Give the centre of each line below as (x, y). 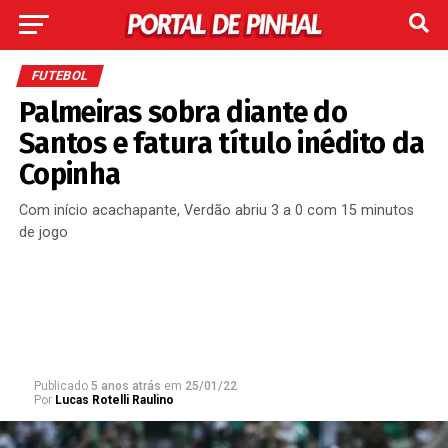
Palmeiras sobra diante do (183, 112)
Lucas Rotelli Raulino (114, 400)
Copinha (69, 174)
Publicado (60, 386)
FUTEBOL (59, 75)
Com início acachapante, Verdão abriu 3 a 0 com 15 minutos (216, 210)
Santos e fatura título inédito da (221, 143)
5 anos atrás (125, 386)
